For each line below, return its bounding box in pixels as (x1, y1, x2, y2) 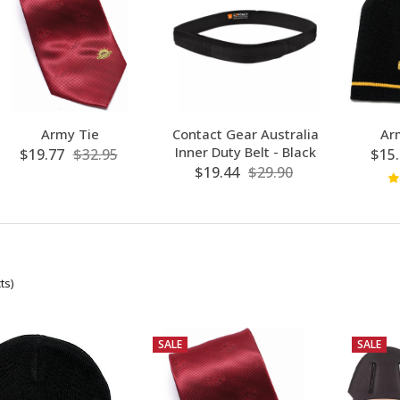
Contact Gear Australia (171, 124, 319, 143)
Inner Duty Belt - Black (174, 142, 316, 161)
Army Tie (40, 124, 99, 143)
